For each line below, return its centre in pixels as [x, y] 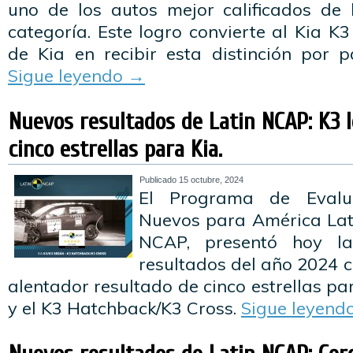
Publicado [158, 180]
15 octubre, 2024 [211, 180]
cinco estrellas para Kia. [115, 149]
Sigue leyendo [68, 76]
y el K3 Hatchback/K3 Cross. [124, 308]
